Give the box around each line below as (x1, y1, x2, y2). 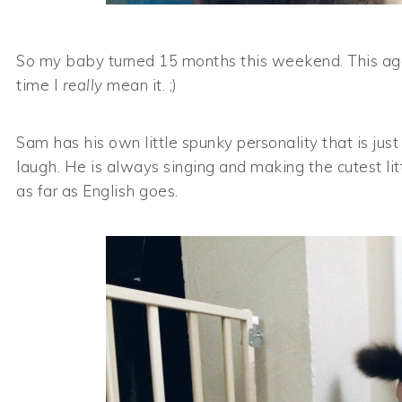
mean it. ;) (102, 75, 178, 94)
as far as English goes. (16, 181, 179, 200)
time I (16, 75, 63, 94)
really (62, 75, 103, 94)
